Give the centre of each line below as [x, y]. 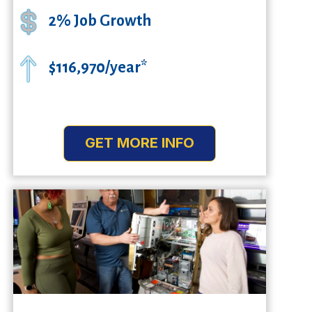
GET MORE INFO [139, 143]
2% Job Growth [100, 21]
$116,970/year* [97, 68]
